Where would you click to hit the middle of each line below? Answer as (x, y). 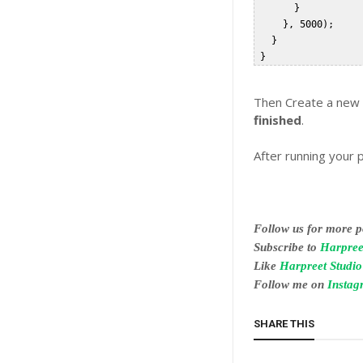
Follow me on (291, 284)
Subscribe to (287, 247)
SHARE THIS (284, 324)
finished (278, 120)
